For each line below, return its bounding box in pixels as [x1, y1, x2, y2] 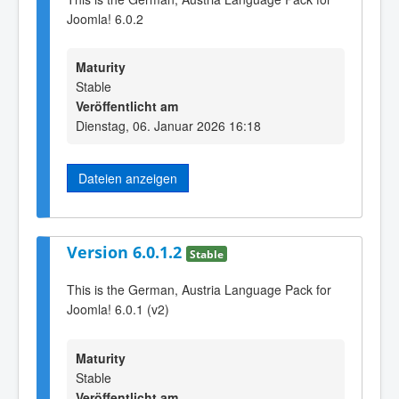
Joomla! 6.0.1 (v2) [67, 300, 169, 319]
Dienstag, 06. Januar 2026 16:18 [76, 117, 261, 135]
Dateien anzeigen [78, 169, 177, 188]
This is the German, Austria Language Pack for [67, 281, 331, 299]
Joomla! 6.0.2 [67, 10, 143, 28]
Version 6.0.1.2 [67, 240, 186, 263]
